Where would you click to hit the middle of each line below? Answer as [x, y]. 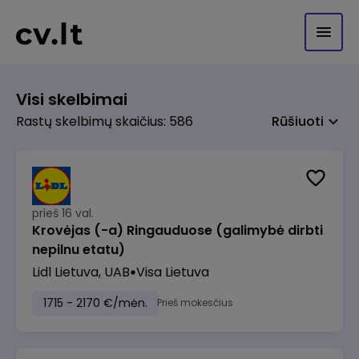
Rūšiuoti [298, 121]
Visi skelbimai [72, 99]
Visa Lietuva [173, 272]
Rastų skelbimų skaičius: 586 [105, 121]
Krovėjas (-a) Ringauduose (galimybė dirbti [177, 230]
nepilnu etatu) [79, 250]
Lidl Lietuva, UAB [81, 272]
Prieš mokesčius [195, 303]
